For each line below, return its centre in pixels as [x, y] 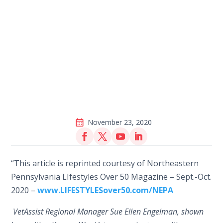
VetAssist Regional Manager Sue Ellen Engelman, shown [109, 211]
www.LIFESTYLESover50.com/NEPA [106, 190]
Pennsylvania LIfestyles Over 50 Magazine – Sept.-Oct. [111, 176]
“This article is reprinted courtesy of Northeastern [105, 163]
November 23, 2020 [119, 122]
